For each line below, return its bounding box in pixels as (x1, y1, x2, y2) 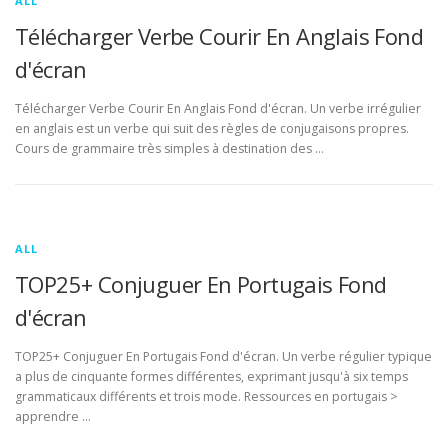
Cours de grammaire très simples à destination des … (15, 139, 324, 157)
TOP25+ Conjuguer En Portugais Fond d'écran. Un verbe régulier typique (15, 348, 432, 365)
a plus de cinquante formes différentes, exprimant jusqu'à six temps (15, 368, 408, 385)
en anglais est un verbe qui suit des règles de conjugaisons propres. (15, 119, 409, 137)
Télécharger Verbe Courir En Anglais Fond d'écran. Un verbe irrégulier (15, 99, 421, 117)
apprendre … (15, 408, 91, 425)
